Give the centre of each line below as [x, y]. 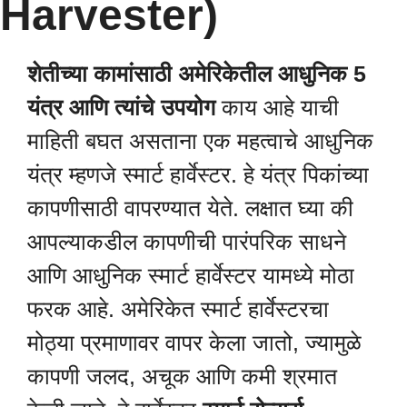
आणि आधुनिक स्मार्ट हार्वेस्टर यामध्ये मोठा [191, 275]
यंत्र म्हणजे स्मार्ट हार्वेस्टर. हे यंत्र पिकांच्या [198, 174]
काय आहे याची [277, 107]
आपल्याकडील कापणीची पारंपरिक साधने [187, 241]
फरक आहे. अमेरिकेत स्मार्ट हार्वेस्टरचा [178, 308]
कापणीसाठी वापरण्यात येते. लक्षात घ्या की [190, 208]
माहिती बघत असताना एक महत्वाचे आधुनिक [200, 140]
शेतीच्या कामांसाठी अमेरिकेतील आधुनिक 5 [197, 73]
